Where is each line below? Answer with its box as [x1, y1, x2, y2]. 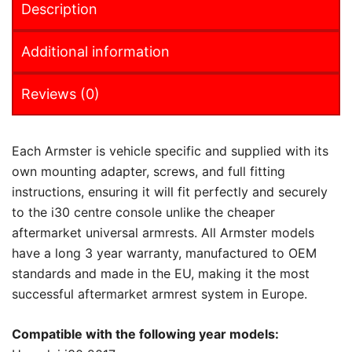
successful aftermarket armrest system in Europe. [12, 285, 307, 302]
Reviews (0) [21, 85, 100, 102]
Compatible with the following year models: [12, 325, 279, 342]
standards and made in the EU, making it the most [12, 265, 310, 281]
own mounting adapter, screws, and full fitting [12, 163, 285, 179]
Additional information [21, 42, 170, 60]
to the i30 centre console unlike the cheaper [12, 203, 275, 220]
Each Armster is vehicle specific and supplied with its [12, 142, 328, 159]
